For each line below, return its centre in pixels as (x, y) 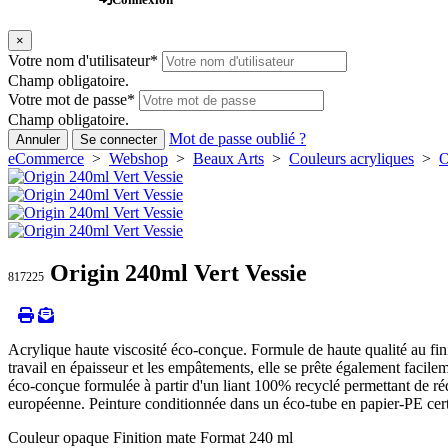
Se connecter (118, 140)
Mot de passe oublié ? (237, 139)
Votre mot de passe (67, 100)
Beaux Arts (228, 159)
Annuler (38, 140)
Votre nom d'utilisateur (79, 61)
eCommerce (46, 159)
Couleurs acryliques (351, 159)
